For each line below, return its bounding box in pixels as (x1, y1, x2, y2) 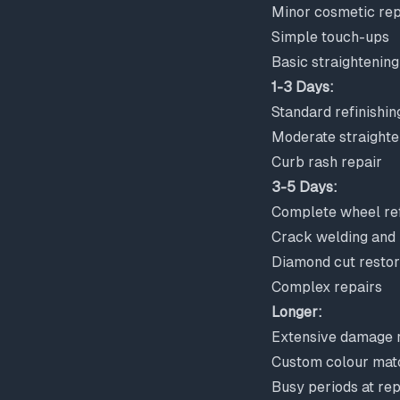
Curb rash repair (271, 154, 382, 171)
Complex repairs (271, 279, 382, 296)
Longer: (271, 304, 322, 321)
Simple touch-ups (271, 29, 389, 46)
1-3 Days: (271, 79, 334, 96)
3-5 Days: (271, 179, 337, 196)
